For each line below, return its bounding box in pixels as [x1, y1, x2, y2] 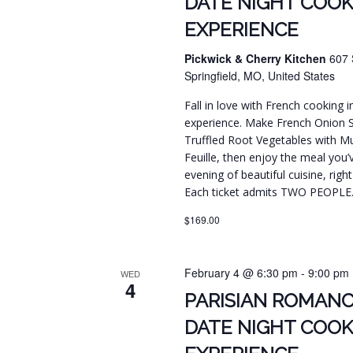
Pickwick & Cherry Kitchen [184, 50, 330, 67]
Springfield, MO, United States [184, 68, 336, 84]
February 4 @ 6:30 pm [184, 265, 299, 281]
